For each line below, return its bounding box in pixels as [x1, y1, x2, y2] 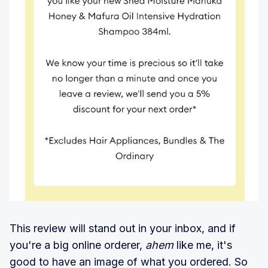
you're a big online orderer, [10, 238, 145, 251]
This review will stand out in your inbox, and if [10, 221, 236, 234]
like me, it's [173, 238, 232, 251]
